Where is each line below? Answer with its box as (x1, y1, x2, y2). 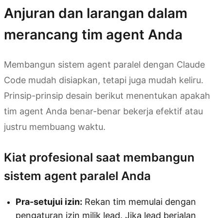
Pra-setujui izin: (16, 196, 82, 207)
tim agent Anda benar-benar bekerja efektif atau (4, 106, 203, 116)
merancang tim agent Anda (4, 26, 182, 43)
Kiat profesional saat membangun (4, 150, 195, 164)
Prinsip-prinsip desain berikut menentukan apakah (4, 90, 210, 101)
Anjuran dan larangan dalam (4, 5, 187, 22)
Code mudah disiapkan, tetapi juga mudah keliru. (4, 74, 203, 85)
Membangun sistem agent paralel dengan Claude (4, 59, 205, 70)
